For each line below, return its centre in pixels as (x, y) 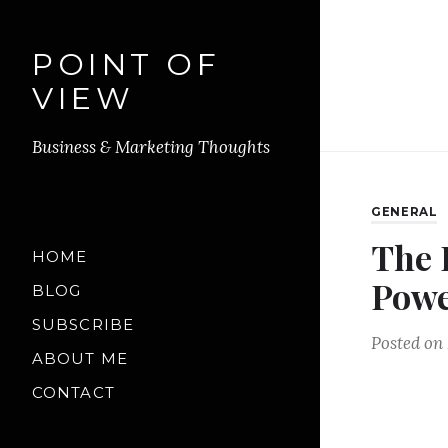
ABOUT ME (80, 359)
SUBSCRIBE (83, 324)
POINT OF (126, 64)
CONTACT (73, 393)
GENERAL (404, 211)
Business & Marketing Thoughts (151, 146)
